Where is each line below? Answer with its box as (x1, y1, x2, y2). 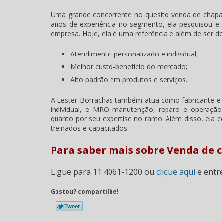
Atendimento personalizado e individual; (70, 49, 198, 59)
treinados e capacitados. (51, 123, 129, 133)
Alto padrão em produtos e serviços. (70, 75, 187, 85)
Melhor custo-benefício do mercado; (70, 62, 187, 72)
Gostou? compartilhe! (51, 187, 119, 196)
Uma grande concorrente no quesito (51, 10, 171, 20)
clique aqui (156, 166, 195, 178)
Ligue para (51, 166, 93, 178)
